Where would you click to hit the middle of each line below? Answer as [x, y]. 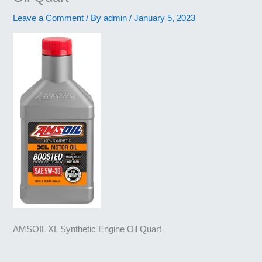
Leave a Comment [49, 18]
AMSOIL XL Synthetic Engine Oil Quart [87, 229]
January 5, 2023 [165, 18]
